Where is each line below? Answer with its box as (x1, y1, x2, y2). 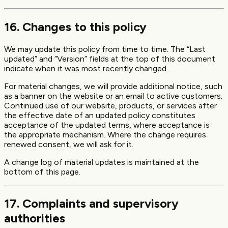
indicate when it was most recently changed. (4, 63, 168, 73)
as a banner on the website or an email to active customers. (4, 91, 222, 101)
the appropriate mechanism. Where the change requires (4, 129, 206, 139)
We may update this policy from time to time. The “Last (4, 44, 206, 54)
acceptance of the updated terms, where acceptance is (4, 120, 210, 130)
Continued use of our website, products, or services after (4, 100, 217, 110)
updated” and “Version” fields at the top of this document (4, 53, 215, 64)
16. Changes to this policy (4, 19, 147, 34)
